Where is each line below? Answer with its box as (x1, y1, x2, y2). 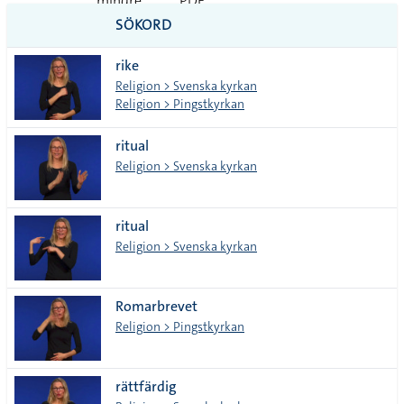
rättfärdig (115, 377, 177, 396)
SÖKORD (115, 15, 172, 34)
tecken (96, 63, 138, 82)
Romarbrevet (115, 297, 197, 316)
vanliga (96, 27, 141, 46)
